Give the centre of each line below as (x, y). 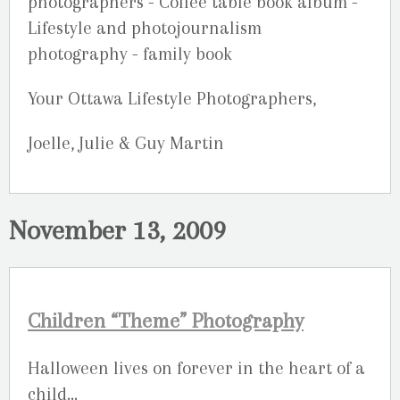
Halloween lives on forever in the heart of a (196, 369)
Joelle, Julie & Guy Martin (126, 143)
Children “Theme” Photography (166, 321)
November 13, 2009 (117, 230)
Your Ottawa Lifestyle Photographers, (172, 98)
